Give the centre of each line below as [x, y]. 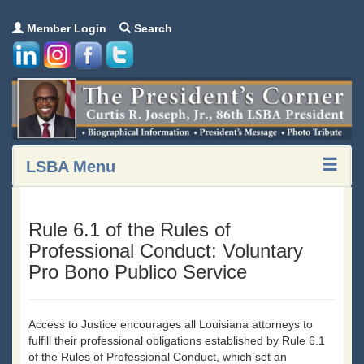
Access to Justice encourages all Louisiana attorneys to [171, 325]
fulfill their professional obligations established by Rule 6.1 [177, 341]
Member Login [65, 28]
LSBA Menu [71, 167]
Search [152, 28]
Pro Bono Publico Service [138, 272]
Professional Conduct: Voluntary [166, 251]
